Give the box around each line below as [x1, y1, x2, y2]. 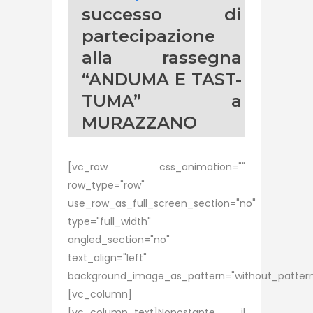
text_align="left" [68, 251, 147, 265]
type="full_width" [68, 214, 151, 228]
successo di [82, 4, 242, 24]
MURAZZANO [82, 112, 197, 133]
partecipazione [82, 26, 215, 46]
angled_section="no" [68, 233, 170, 247]
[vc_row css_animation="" [68, 160, 245, 174]
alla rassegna [82, 48, 242, 68]
